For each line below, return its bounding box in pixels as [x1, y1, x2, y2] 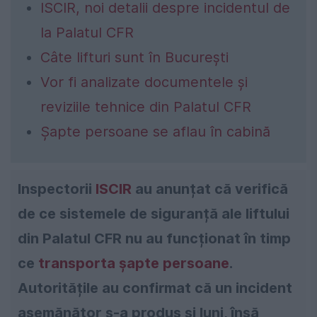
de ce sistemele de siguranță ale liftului [18, 204, 289, 222]
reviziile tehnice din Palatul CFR [40, 98, 251, 115]
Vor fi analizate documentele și [40, 73, 248, 91]
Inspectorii [18, 180, 96, 197]
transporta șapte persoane [38, 254, 229, 272]
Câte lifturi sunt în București [40, 48, 229, 66]
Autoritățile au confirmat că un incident [18, 279, 292, 296]
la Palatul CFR [40, 23, 134, 41]
